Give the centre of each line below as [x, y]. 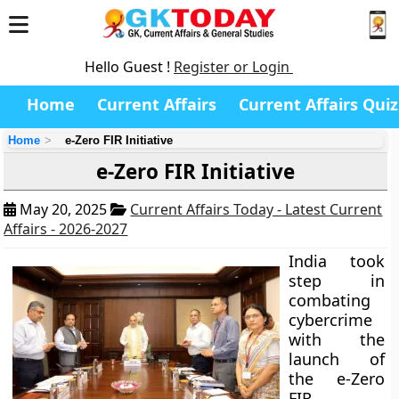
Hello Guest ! [129, 67]
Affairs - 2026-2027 [66, 229]
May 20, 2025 [64, 209]
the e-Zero [337, 379]
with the [337, 339]
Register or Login [233, 67]
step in [337, 281]
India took [337, 261]
